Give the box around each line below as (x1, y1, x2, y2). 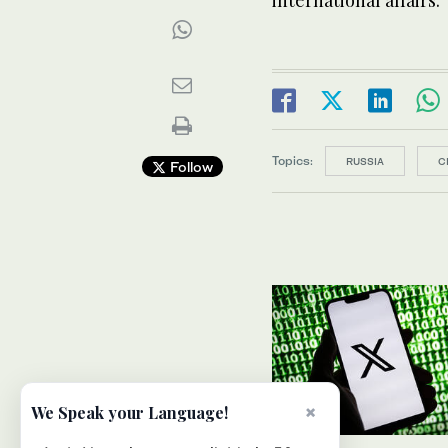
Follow (165, 158, 213, 175)
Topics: (272, 152, 313, 168)
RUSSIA (346, 155, 384, 167)
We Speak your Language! (31, 402, 228, 423)
